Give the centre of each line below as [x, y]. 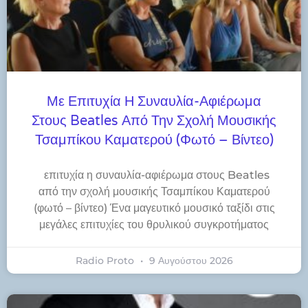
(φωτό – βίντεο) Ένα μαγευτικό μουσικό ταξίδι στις [154, 208]
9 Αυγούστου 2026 [189, 261]
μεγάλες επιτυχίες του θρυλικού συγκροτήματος [154, 225]
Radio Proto [106, 261]
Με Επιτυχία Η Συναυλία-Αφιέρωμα [154, 102]
